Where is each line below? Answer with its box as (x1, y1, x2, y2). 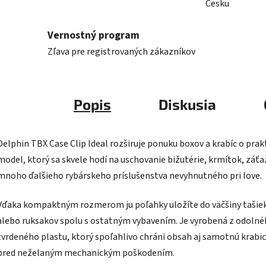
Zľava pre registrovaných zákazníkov (47, 45, 195, 58)
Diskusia (159, 96, 216, 113)
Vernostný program (47, 27, 140, 43)
